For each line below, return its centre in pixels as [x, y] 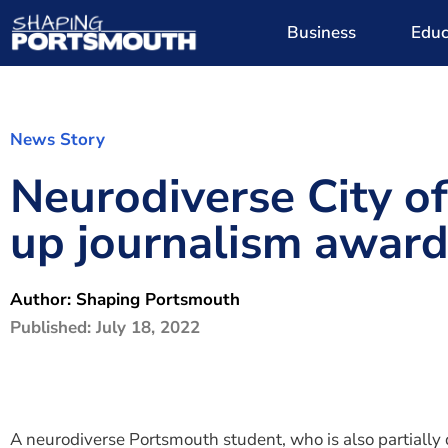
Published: [53, 327]
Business [322, 32]
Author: [43, 299]
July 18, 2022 [148, 327]
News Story [57, 139]
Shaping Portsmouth [158, 299]
